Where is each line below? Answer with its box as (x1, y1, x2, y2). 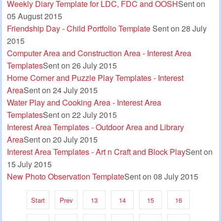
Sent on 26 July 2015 (43, 59, 117, 71)
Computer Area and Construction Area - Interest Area (7, 47, 191, 59)
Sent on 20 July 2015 (24, 133, 98, 145)
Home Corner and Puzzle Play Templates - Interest (7, 72, 184, 83)
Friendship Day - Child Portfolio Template (7, 22, 152, 34)
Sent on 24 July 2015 (24, 84, 98, 96)
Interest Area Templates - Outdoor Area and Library (7, 121, 184, 133)
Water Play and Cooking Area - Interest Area (7, 96, 161, 108)
